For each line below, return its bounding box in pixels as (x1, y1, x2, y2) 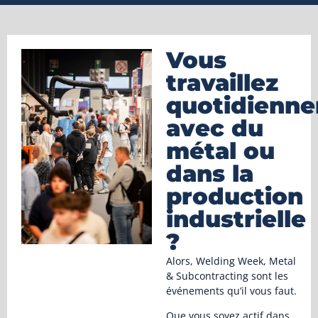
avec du (166, 114, 263, 142)
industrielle (166, 204, 306, 233)
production (166, 182, 303, 210)
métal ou (166, 136, 275, 165)
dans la (166, 159, 253, 187)
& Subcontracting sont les (166, 268, 288, 283)
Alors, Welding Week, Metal (166, 253, 296, 268)
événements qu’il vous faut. (166, 283, 297, 297)
